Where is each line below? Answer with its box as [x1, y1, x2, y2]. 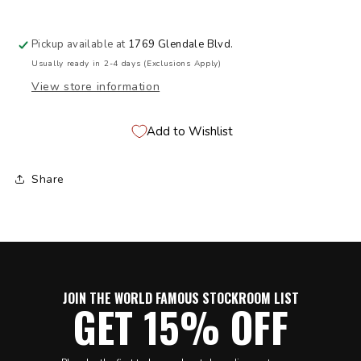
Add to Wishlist [146, 122, 233, 139]
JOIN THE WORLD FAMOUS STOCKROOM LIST [62, 288, 299, 309]
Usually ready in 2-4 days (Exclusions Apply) [31, 58, 222, 70]
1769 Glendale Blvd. [128, 37, 234, 52]
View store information [31, 79, 160, 95]
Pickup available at [31, 37, 129, 52]
